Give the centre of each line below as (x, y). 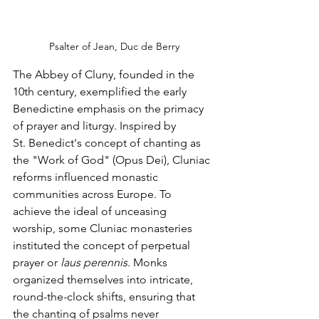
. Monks (149, 262)
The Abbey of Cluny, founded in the (105, 74)
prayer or (37, 262)
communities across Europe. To (94, 194)
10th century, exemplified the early (101, 91)
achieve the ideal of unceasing (91, 211)
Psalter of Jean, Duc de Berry (114, 46)
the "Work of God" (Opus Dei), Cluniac (113, 159)
